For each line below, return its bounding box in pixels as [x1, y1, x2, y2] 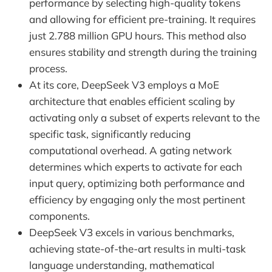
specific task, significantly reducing [29, 127, 191, 140]
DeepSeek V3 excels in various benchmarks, [29, 225, 234, 239]
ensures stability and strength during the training [29, 45, 257, 58]
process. [29, 61, 67, 75]
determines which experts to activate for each [29, 160, 242, 173]
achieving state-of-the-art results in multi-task [29, 242, 246, 255]
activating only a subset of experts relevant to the [29, 110, 260, 124]
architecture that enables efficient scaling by [29, 94, 235, 107]
